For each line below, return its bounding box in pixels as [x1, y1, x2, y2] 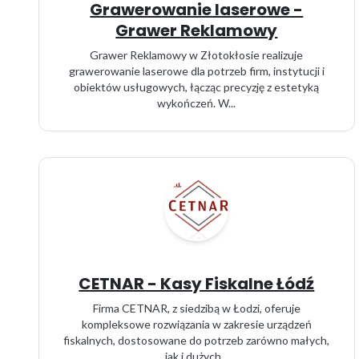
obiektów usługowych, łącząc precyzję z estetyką [74, 80, 320, 94]
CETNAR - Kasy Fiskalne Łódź [79, 272, 315, 295]
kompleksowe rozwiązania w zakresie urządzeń [81, 317, 312, 331]
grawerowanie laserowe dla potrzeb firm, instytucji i [68, 64, 325, 78]
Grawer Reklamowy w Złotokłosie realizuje [90, 48, 304, 62]
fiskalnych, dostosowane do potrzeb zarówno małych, [63, 333, 330, 347]
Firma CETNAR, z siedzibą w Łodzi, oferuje [92, 301, 301, 315]
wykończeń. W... [157, 96, 236, 110]
